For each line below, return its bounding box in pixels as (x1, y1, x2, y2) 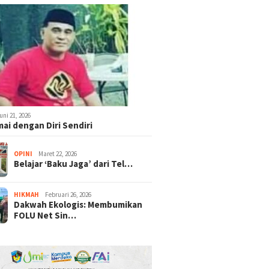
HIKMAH (14, 190, 40, 199)
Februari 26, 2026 (45, 190, 92, 199)
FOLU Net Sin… (14, 209, 77, 221)
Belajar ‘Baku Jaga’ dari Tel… (14, 157, 133, 169)
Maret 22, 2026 (38, 149, 77, 158)
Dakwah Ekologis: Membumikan (14, 198, 143, 210)
